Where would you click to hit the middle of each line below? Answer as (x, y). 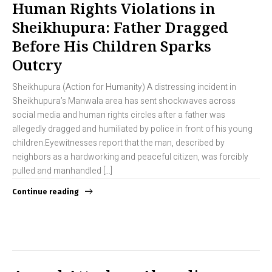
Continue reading (46, 192)
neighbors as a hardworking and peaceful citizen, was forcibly (130, 157)
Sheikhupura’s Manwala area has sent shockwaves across (124, 101)
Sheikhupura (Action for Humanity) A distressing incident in (124, 87)
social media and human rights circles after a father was (119, 115)
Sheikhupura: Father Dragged (120, 27)
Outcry (37, 64)
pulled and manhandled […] (62, 171)
